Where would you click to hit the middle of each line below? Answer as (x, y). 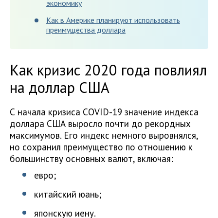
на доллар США (60, 87)
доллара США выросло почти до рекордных (100, 124)
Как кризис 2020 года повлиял (108, 70)
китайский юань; (68, 194)
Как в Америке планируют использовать (113, 20)
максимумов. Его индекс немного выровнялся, (104, 135)
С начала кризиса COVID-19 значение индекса (104, 112)
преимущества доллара (86, 30)
